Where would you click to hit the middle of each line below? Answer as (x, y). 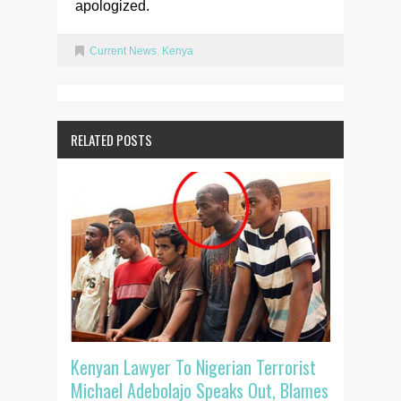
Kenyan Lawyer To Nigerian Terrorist (193, 367)
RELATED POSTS (111, 140)
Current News (123, 51)
